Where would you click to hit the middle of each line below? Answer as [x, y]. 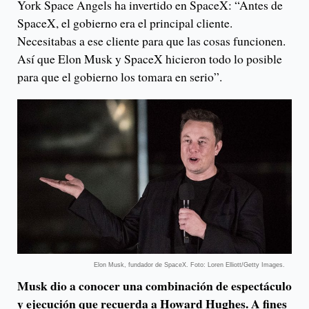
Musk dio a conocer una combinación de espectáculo [154, 285]
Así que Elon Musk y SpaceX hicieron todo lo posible [150, 58]
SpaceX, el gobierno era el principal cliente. [125, 22]
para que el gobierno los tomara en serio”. [120, 76]
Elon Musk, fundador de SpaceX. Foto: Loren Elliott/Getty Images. [189, 265]
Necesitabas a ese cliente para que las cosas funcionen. [151, 40]
